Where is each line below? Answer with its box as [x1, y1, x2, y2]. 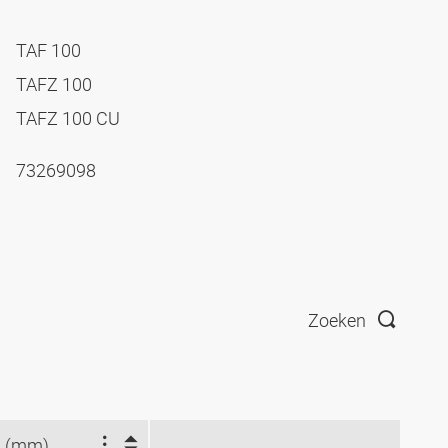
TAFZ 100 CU [16, 106, 124, 131]
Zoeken [308, 307, 366, 332]
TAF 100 [16, 38, 85, 63]
